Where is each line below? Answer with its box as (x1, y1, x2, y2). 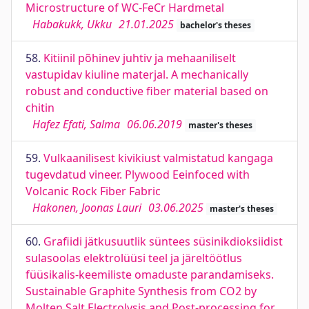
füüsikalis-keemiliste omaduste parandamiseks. (26, 267, 274, 282)
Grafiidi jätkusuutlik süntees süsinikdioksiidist (43, 234, 283, 249)
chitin (26, 100, 54, 115)
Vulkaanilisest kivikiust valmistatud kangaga (43, 150, 273, 166)
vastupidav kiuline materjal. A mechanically (26, 67, 248, 82)
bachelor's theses (179, 19, 251, 31)
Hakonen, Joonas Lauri (32, 200, 141, 215)
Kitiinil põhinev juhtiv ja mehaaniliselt (43, 50, 236, 66)
